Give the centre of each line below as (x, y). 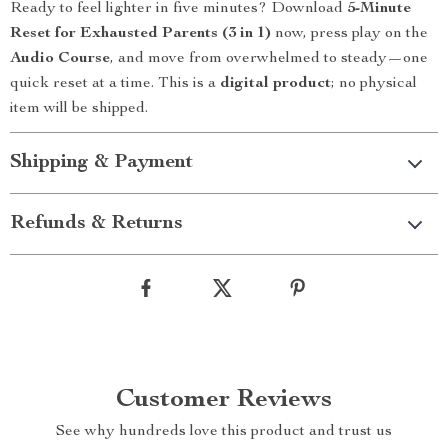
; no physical (374, 84)
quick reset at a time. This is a (115, 84)
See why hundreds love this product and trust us (224, 432)
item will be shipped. (79, 109)
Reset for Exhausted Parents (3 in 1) (140, 34)
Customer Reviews (224, 400)
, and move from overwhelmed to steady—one (269, 59)
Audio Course (60, 59)
